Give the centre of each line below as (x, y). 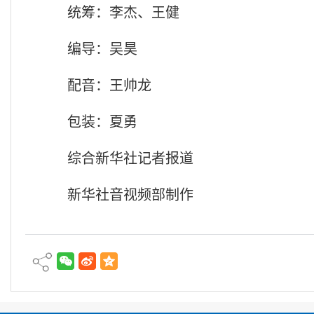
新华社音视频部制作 (130, 194)
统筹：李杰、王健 (123, 12)
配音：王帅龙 (109, 85)
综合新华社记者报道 (130, 158)
